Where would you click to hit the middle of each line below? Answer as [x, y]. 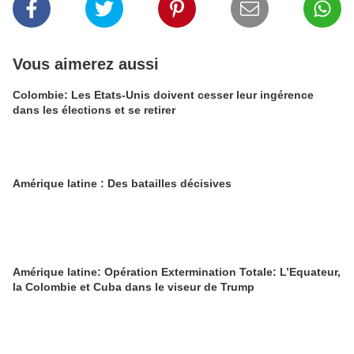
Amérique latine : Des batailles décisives [122, 183]
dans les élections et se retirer [94, 110]
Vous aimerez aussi [86, 64]
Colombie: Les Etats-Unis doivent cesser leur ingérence [105, 95]
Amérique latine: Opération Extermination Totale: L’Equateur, [177, 272]
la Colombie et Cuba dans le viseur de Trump [134, 287]
